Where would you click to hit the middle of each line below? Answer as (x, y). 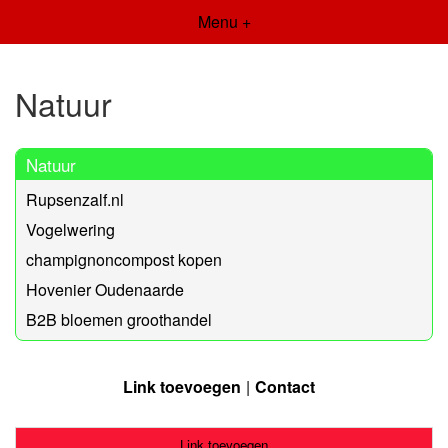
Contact (285, 386)
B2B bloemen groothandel (119, 319)
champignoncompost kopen (124, 259)
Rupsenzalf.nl (75, 199)
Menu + (224, 21)
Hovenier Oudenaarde (105, 289)
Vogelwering (70, 229)
